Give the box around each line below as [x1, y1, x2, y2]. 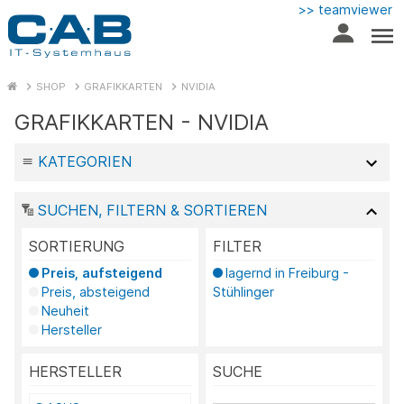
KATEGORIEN [37, 152, 132, 171]
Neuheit [41, 303, 89, 318]
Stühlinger [213, 284, 274, 299]
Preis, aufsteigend [41, 265, 162, 280]
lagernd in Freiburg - [225, 265, 349, 280]
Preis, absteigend [41, 284, 150, 299]
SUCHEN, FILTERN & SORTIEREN [32, 200, 267, 219]
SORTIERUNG [29, 236, 124, 255]
